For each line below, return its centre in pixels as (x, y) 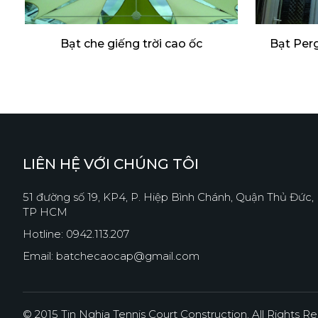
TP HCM (45, 212)
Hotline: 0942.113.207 (76, 234)
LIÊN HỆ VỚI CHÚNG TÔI (111, 164)
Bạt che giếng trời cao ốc (131, 43)
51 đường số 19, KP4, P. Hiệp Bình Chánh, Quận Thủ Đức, (168, 197)
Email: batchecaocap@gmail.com (111, 256)
